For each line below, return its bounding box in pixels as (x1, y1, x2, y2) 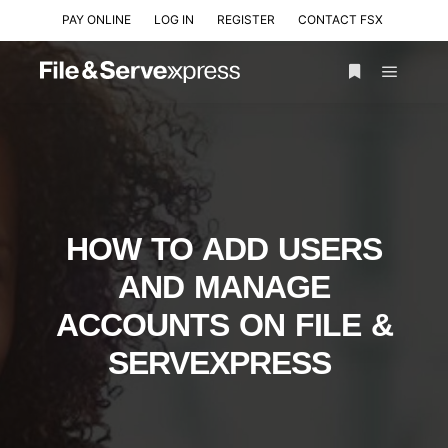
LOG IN (154, 12, 194, 27)
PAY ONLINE (62, 12, 131, 27)
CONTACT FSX (298, 12, 383, 27)
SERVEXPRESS (107, 345, 341, 381)
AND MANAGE (118, 269, 330, 305)
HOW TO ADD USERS (66, 231, 382, 267)
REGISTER (217, 12, 275, 27)
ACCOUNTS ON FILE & (55, 307, 393, 343)
